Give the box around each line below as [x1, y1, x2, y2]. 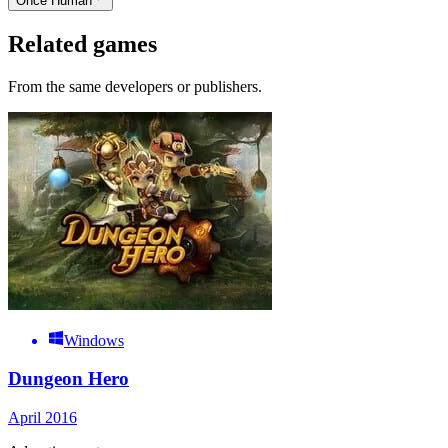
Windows [64, 331, 124, 349]
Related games [8, 30, 157, 57]
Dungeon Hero [8, 368, 129, 390]
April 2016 [8, 408, 77, 426]
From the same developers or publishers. [8, 77, 262, 95]
